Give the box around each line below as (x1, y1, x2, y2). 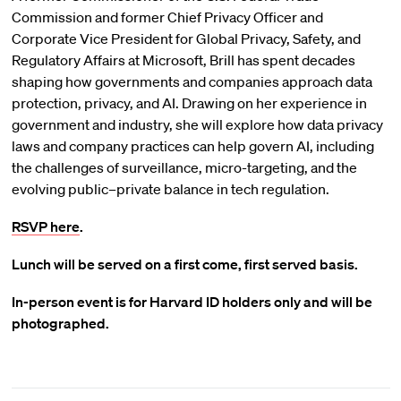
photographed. (11, 314, 109, 332)
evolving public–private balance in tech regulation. (11, 180, 329, 198)
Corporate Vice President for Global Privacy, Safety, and (11, 30, 361, 47)
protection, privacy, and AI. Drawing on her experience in (11, 94, 367, 112)
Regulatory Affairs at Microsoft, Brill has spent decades (11, 51, 355, 69)
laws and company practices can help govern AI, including (11, 137, 374, 155)
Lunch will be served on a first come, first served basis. (11, 255, 358, 273)
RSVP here (11, 218, 80, 235)
